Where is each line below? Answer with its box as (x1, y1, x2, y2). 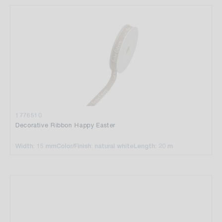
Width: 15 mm (15, 142, 56, 150)
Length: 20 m (134, 142, 173, 150)
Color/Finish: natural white (56, 142, 134, 150)
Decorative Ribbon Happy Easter (15, 121, 115, 129)
